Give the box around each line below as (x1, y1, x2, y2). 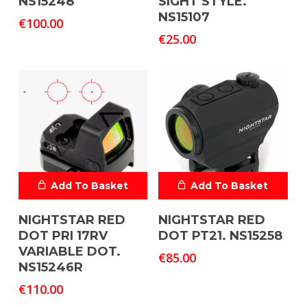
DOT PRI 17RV (18, 228, 108, 243)
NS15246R (18, 259, 83, 275)
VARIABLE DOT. (18, 243, 121, 259)
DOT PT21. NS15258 (158, 228, 283, 243)
